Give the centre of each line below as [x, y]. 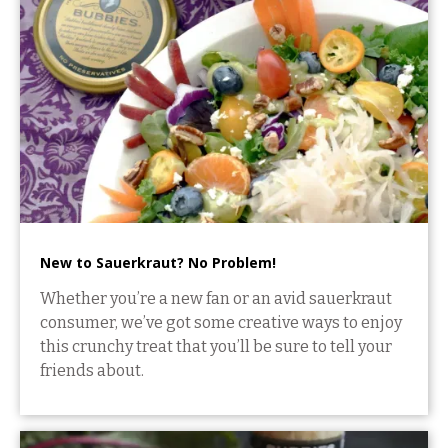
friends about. [92, 370]
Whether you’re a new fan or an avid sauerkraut [216, 298]
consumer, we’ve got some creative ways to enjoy [221, 322]
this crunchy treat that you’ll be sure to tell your [216, 346]
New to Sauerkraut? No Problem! [158, 262]
